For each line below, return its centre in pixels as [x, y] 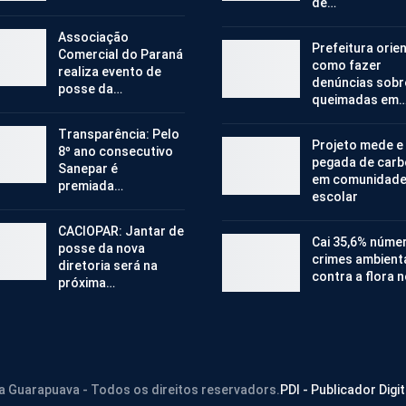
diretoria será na [107, 265]
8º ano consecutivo [115, 151]
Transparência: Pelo [118, 134]
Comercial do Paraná [120, 54]
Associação [93, 37]
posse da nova [101, 248]
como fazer [346, 66]
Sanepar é [87, 168]
